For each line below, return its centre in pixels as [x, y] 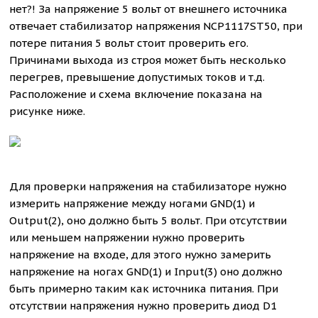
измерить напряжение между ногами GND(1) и [132, 203]
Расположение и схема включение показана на [136, 94]
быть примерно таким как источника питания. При [144, 289]
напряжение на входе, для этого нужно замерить [141, 254]
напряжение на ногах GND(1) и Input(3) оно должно [146, 272]
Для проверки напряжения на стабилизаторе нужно [148, 186]
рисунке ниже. [48, 111]
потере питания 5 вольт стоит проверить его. [129, 43]
